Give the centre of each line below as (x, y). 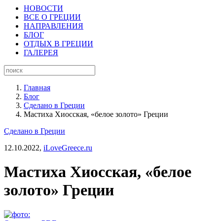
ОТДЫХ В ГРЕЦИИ (58, 44)
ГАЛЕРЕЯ (41, 53)
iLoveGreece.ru (68, 148)
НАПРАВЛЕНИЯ (54, 26)
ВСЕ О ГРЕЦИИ (52, 17)
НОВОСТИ (43, 8)
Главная (37, 88)
